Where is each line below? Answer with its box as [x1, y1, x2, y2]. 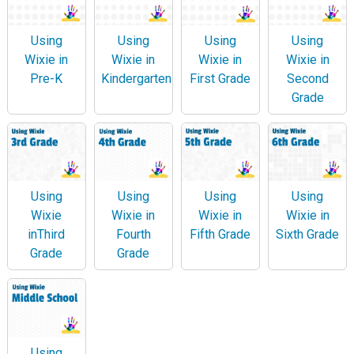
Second [286, 70, 329, 86]
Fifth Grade [190, 227, 251, 243]
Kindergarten [100, 70, 171, 86]
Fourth [115, 227, 151, 243]
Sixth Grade [276, 227, 339, 243]
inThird [28, 227, 66, 243]
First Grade [190, 70, 251, 86]
